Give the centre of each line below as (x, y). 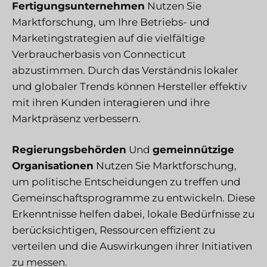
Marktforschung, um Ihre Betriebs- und (111, 22)
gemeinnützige (193, 150)
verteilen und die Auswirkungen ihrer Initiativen (132, 246)
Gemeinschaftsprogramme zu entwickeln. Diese (133, 198)
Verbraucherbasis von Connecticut (99, 54)
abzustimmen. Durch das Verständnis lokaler (125, 70)
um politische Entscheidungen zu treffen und (126, 182)
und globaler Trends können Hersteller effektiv (129, 86)
